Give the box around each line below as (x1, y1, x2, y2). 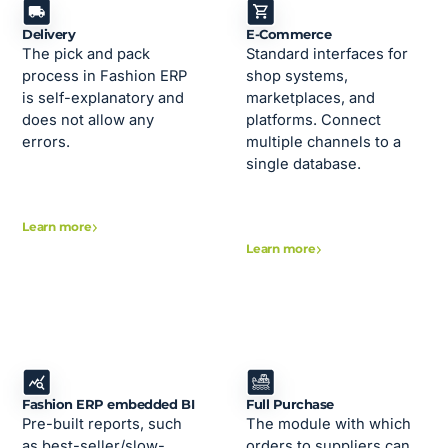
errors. (22, 132, 71, 151)
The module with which (246, 415, 412, 434)
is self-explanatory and (22, 88, 185, 107)
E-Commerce (246, 26, 332, 42)
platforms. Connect (246, 110, 382, 129)
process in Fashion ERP (22, 66, 188, 85)
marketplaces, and (246, 88, 376, 107)
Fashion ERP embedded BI (22, 397, 195, 413)
